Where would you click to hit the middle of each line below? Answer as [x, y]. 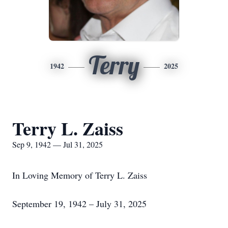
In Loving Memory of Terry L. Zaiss [80, 175]
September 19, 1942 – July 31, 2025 [79, 204]
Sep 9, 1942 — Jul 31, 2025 [58, 144]
